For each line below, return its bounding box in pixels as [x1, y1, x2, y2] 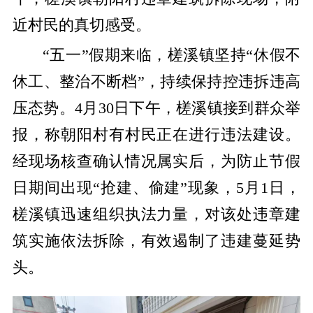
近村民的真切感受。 [12, 17, 151, 34]
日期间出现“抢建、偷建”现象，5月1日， [12, 179, 301, 196]
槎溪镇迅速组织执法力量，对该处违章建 [12, 205, 301, 223]
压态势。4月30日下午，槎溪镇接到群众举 [12, 99, 301, 117]
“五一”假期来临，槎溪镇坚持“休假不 [42, 46, 301, 64]
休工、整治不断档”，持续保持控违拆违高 [12, 73, 301, 90]
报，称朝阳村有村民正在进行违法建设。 [12, 126, 301, 143]
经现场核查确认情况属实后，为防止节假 [12, 152, 301, 170]
